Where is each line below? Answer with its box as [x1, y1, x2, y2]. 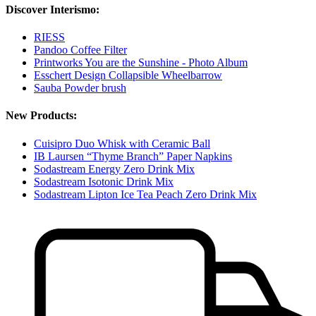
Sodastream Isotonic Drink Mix [34, 175, 174, 188]
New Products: [6, 109, 77, 122]
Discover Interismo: [6, 3, 99, 16]
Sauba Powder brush [34, 82, 126, 95]
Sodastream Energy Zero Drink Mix [34, 162, 195, 175]
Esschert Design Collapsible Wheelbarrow [34, 69, 222, 82]
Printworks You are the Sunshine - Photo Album [34, 56, 248, 69]
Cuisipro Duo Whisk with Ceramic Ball [34, 137, 210, 150]
